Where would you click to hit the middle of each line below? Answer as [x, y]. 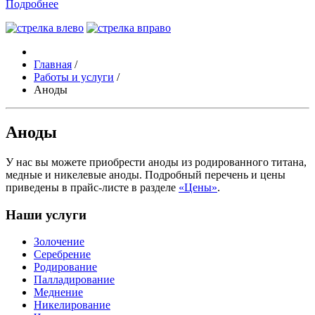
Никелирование [72, 305]
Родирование [65, 267]
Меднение [58, 292]
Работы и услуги [74, 77]
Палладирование [74, 280]
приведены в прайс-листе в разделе [92, 187]
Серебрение [62, 255]
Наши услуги [46, 214]
